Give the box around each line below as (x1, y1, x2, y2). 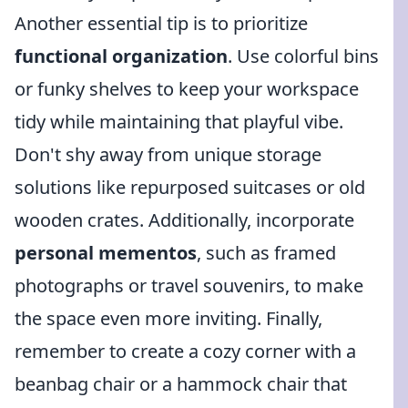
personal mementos (15, 240, 197, 265)
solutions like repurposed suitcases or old (15, 175, 365, 199)
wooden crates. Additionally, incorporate (15, 208, 354, 232)
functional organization (15, 44, 228, 68)
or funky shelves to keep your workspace (15, 76, 359, 101)
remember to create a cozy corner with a (15, 339, 356, 363)
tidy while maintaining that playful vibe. (15, 109, 343, 134)
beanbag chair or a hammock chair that (15, 372, 347, 396)
